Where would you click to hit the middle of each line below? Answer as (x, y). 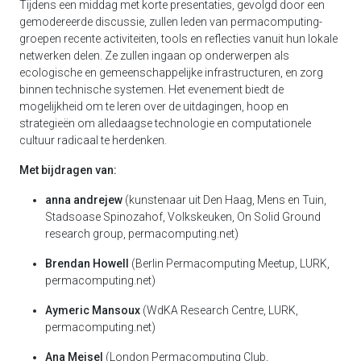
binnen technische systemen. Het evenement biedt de (151, 90)
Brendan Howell (87, 264)
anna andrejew (84, 200)
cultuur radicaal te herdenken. (93, 141)
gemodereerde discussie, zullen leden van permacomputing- (171, 22)
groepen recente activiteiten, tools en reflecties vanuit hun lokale (178, 39)
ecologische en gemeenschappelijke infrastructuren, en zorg (171, 73)
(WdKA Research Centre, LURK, (219, 311)
